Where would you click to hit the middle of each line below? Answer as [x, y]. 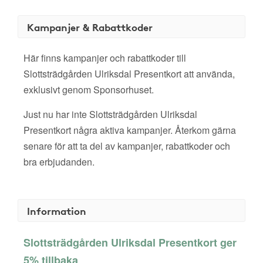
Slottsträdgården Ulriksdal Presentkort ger [130, 242]
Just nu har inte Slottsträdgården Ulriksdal [110, 114]
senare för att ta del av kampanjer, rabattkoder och [127, 146]
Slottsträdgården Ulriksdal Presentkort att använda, [129, 74]
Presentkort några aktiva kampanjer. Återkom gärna [130, 130]
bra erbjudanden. [59, 162]
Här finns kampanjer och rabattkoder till [105, 58]
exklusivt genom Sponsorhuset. [89, 90]
